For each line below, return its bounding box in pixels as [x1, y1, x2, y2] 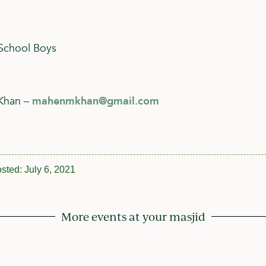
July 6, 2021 [24, 164, 75, 175]
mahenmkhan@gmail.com [32, 93, 159, 109]
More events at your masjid [61, 209, 205, 224]
